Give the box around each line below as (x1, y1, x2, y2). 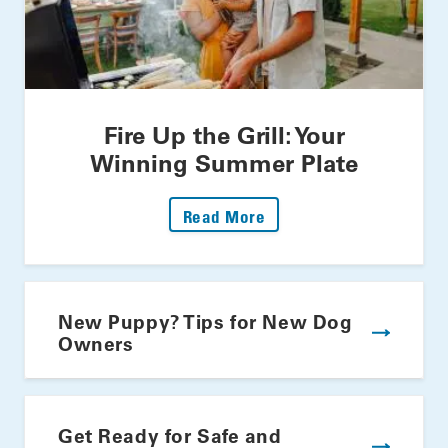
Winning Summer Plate (90, 147, 358, 179)
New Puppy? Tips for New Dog (58, 309, 353, 335)
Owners (58, 331, 134, 357)
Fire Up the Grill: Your (103, 119, 345, 151)
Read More (182, 206, 266, 228)
